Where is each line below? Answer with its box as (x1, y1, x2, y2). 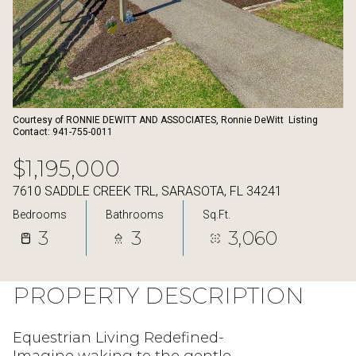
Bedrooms (13, 207, 67, 221)
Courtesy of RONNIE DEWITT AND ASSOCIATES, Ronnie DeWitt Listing (13, 114, 318, 126)
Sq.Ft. (203, 207, 230, 221)
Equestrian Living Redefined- (13, 329, 224, 346)
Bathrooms (106, 207, 164, 221)
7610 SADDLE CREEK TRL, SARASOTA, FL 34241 (13, 184, 282, 199)
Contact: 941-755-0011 (13, 126, 115, 137)
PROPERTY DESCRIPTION (13, 282, 304, 309)
